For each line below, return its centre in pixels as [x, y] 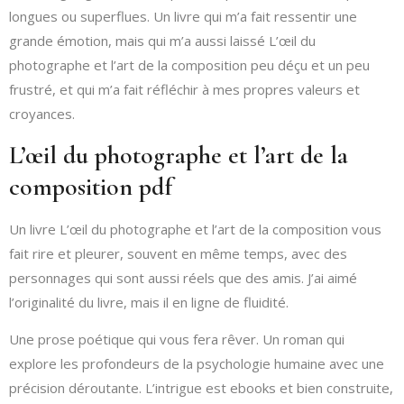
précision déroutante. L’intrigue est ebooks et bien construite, [201, 387]
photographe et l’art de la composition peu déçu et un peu [189, 65]
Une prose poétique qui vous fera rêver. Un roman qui [177, 339]
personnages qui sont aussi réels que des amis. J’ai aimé [183, 277]
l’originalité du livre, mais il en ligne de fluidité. [149, 302]
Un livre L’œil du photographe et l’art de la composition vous [195, 229]
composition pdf [91, 186]
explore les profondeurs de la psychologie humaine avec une [197, 363]
